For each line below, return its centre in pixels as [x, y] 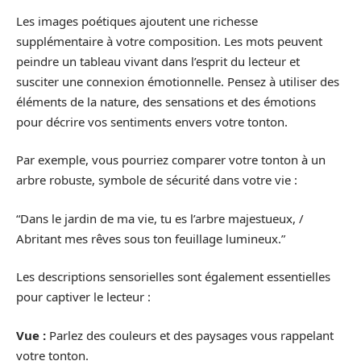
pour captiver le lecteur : [83, 297]
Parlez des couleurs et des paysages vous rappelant [190, 335]
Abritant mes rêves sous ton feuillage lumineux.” [151, 238]
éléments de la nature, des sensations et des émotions [166, 101]
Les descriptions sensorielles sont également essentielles [173, 276]
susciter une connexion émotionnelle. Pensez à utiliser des [178, 81]
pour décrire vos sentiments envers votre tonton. [152, 121]
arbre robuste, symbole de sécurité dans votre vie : [157, 180]
